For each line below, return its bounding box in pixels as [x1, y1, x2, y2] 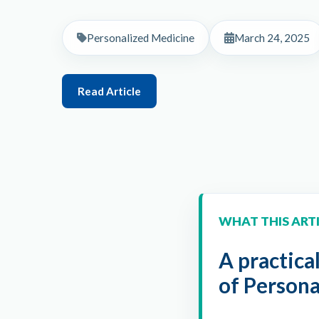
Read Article [78, 84, 141, 98]
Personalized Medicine [87, 31, 194, 44]
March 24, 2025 [234, 31, 310, 44]
